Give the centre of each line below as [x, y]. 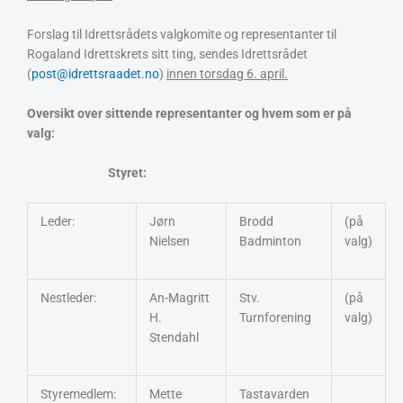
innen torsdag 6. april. [227, 73]
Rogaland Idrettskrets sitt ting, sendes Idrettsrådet [167, 54]
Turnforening [275, 317]
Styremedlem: [78, 394]
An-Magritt [179, 297]
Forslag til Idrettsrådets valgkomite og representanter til [182, 34]
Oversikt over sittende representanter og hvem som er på [189, 113]
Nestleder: [68, 297]
